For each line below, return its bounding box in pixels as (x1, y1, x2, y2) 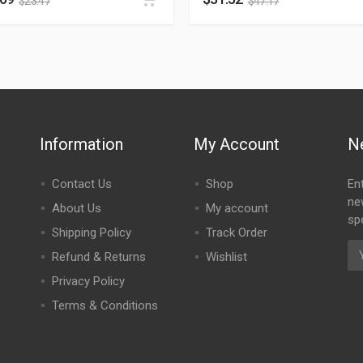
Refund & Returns (51, 250, 146, 264)
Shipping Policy (51, 225, 131, 240)
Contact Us (51, 177, 112, 191)
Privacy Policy (51, 274, 125, 288)
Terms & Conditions (51, 298, 158, 313)
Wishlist (205, 250, 247, 264)
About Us (51, 201, 101, 216)
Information (39, 135, 123, 154)
